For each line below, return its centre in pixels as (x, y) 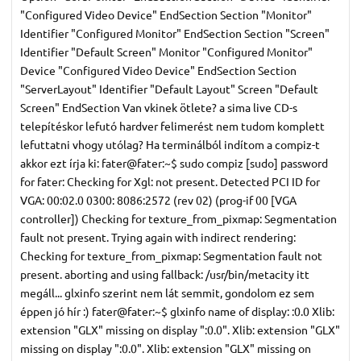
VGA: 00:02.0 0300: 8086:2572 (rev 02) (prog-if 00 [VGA (158, 199)
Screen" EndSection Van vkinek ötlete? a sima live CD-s (159, 107)
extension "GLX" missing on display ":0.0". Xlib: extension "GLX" (180, 329)
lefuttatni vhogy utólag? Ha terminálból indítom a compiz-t (170, 144)
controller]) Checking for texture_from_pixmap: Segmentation (178, 218)
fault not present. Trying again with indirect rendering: (158, 237)
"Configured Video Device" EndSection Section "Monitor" (166, 14)
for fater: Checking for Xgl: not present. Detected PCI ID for (170, 181)
